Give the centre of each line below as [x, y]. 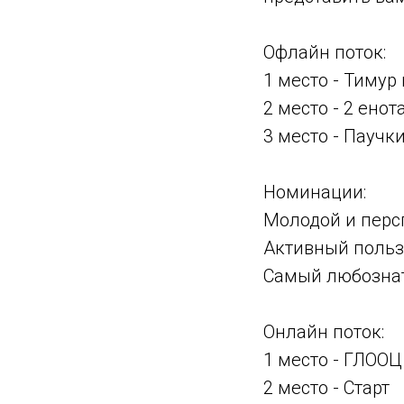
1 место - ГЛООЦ [333, 360]
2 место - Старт [326, 388]
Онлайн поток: [324, 332]
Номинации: [315, 192]
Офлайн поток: [325, 52]
